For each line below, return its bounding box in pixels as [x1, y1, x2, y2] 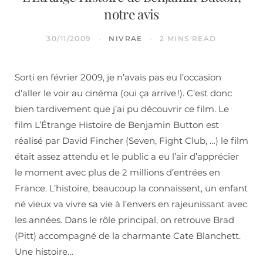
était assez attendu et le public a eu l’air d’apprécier [15, 151, 239, 163]
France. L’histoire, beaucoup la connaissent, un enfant [15, 183, 248, 194]
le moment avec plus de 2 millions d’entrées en [15, 167, 220, 178]
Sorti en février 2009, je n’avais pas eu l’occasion [15, 72, 221, 83]
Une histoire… [15, 246, 73, 258]
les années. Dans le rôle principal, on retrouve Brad [15, 214, 234, 226]
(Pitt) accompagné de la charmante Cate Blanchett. [15, 230, 241, 242]
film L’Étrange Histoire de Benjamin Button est [15, 119, 219, 131]
